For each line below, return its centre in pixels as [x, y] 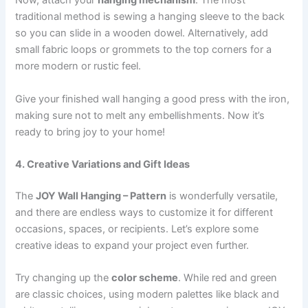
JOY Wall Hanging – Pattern [101, 196]
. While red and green [228, 278]
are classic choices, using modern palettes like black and [147, 295]
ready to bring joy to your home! [90, 132]
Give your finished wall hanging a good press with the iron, [153, 99]
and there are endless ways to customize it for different [144, 212]
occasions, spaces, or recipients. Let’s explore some [137, 229]
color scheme [145, 278]
